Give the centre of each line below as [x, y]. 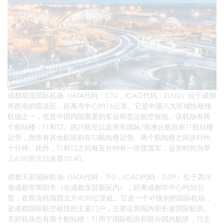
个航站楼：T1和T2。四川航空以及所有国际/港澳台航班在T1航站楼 [110, 126]
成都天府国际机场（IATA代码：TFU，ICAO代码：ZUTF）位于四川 [109, 176]
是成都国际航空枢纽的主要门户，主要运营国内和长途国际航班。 [109, 208]
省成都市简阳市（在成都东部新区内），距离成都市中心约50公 [106, 187]
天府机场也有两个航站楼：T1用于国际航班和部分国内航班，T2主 [109, 218]
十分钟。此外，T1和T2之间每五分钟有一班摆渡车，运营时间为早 [109, 147]
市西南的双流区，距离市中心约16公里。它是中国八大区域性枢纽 [109, 105]
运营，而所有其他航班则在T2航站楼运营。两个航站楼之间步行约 [109, 137]
